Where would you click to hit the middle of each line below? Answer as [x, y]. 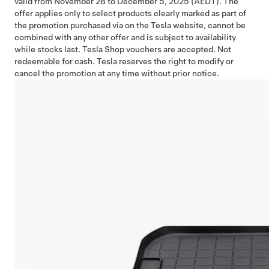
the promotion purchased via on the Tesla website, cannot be [130, 25]
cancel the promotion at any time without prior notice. [117, 73]
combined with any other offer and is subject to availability [125, 37]
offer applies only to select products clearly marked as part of [130, 13]
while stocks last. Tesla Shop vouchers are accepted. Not [123, 49]
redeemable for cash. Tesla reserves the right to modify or [124, 61]
